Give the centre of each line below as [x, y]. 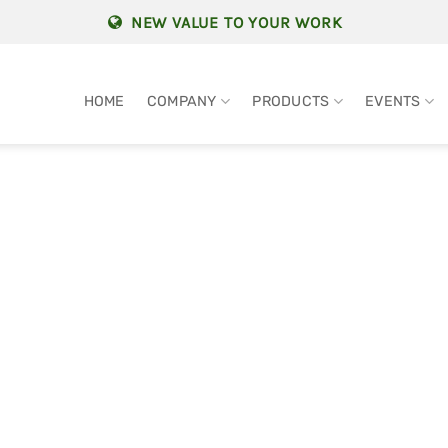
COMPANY [181, 101]
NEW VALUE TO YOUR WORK [234, 22]
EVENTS [393, 101]
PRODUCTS [291, 101]
